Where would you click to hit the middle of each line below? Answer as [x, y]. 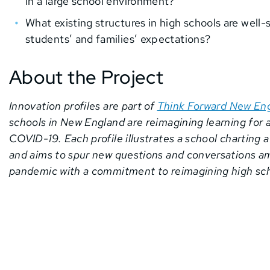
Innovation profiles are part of [83, 105]
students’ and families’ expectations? [118, 39]
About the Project [86, 77]
